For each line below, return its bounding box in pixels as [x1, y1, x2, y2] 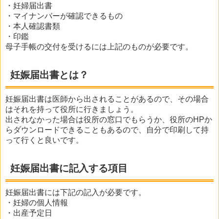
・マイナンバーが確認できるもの [5, 12, 123, 21]
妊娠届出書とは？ [10, 69, 88, 81]
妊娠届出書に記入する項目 [10, 163, 128, 174]
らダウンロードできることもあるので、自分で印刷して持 [5, 126, 209, 134]
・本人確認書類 [5, 22, 60, 31]
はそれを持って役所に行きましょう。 [5, 105, 138, 114]
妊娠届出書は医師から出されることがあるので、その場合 [5, 95, 209, 104]
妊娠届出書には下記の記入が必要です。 [5, 188, 146, 197]
